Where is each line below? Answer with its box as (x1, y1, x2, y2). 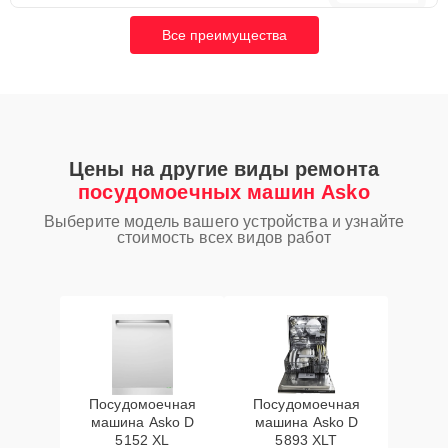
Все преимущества (161, 27, 287, 43)
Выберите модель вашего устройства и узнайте (43, 213, 405, 230)
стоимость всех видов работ (117, 229, 331, 246)
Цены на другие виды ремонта (68, 158, 380, 180)
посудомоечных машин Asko (78, 181, 370, 203)
